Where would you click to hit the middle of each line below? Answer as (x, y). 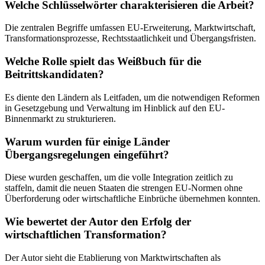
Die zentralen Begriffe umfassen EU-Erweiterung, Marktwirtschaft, (130, 28)
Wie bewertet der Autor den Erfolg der (98, 222)
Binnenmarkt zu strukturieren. (60, 118)
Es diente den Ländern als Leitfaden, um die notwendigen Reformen (132, 97)
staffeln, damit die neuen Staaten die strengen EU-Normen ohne (124, 188)
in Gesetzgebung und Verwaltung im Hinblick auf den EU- (115, 108)
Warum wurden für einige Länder (87, 141)
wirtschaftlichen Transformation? (86, 235)
